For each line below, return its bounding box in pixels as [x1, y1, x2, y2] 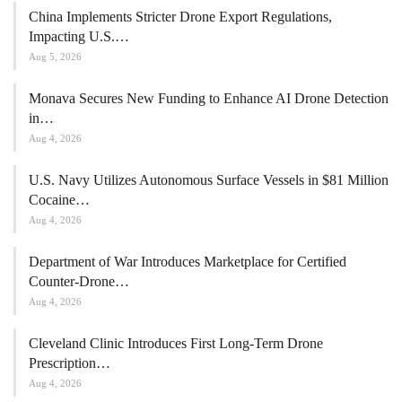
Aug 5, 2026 [29, 50, 82, 62]
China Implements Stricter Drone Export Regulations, [29, 8, 332, 24]
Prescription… [29, 354, 110, 371]
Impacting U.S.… [29, 28, 129, 44]
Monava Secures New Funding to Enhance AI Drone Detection [29, 90, 389, 106]
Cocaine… [29, 191, 90, 207]
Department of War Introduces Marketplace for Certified [29, 253, 346, 269]
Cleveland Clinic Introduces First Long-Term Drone [29, 335, 323, 351]
